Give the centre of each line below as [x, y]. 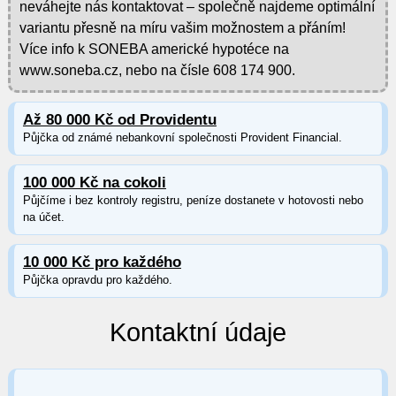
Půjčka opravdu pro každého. [97, 279]
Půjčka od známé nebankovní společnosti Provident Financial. [182, 137]
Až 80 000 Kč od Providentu [119, 119]
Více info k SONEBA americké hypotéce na [154, 49]
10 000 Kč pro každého [102, 262]
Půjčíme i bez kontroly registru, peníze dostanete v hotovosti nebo [193, 200]
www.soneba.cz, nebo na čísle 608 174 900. [157, 70]
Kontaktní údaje [198, 333]
